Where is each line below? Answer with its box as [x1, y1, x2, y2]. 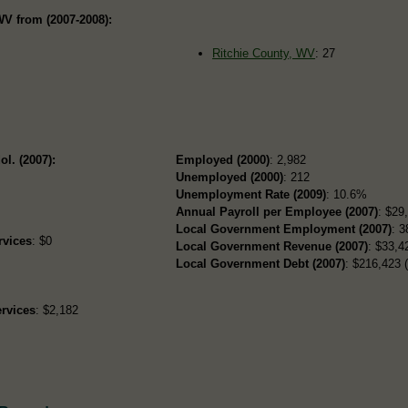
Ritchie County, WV [212, 46, 316, 60]
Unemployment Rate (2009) [176, 187, 327, 201]
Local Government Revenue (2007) [176, 239, 369, 253]
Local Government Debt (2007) [176, 256, 346, 270]
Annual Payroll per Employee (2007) [176, 204, 379, 219]
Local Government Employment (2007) [176, 221, 393, 236]
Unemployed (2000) [176, 169, 284, 184]
